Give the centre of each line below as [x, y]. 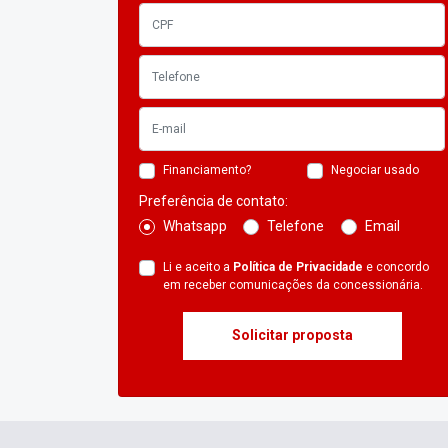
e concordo [396, 267]
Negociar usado [375, 170]
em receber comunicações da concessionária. [293, 285]
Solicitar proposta [292, 335]
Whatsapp [195, 226]
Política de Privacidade [298, 267]
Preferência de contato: [213, 201]
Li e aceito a [198, 267]
